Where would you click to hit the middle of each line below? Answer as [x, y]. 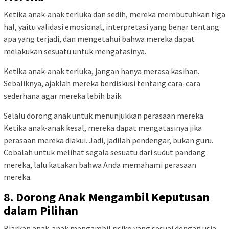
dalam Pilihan [41, 210]
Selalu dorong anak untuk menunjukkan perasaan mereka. [104, 115]
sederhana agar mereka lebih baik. [64, 95]
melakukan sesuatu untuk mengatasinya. [76, 51]
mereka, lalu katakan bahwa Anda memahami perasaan [100, 164]
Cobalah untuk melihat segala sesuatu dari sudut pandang [105, 152]
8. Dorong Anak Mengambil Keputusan [107, 197]
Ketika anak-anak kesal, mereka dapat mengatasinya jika [103, 128]
